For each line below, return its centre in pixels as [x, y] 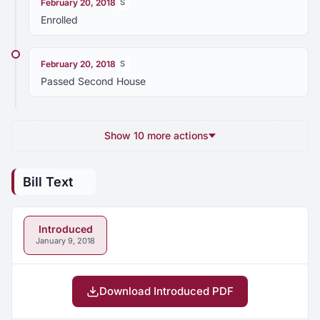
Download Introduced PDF [166, 291]
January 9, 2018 [65, 241]
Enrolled [59, 20]
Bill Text [48, 182]
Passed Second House [93, 81]
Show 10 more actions [156, 135]
